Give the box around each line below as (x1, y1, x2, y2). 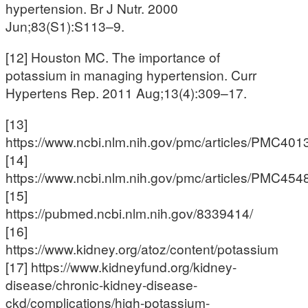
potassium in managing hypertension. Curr (5, 65, 256, 84)
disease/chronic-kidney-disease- (5, 275, 197, 294)
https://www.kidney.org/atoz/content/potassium (5, 239, 278, 258)
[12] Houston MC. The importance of (5, 47, 220, 66)
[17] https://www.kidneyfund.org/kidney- (5, 257, 236, 276)
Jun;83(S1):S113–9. (5, 16, 124, 35)
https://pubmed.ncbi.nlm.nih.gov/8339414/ (5, 203, 253, 223)
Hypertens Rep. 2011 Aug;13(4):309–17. (5, 83, 247, 102)
